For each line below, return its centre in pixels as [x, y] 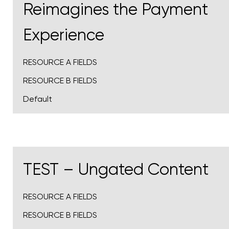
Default [38, 99]
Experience [64, 35]
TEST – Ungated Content [116, 169]
